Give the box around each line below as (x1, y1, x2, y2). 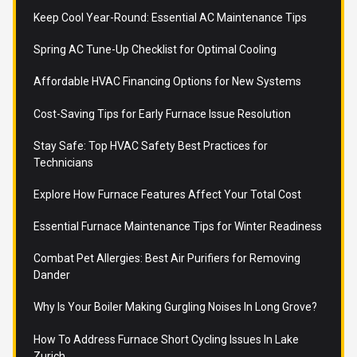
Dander (33, 269, 70, 282)
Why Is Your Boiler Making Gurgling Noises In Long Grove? (33, 300, 317, 314)
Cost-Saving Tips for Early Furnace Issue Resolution (33, 107, 291, 120)
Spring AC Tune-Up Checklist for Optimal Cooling (33, 43, 277, 57)
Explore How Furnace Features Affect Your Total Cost (33, 187, 301, 201)
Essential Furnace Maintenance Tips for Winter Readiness (33, 220, 322, 233)
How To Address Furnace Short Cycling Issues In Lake (33, 332, 299, 346)
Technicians (33, 155, 93, 169)
